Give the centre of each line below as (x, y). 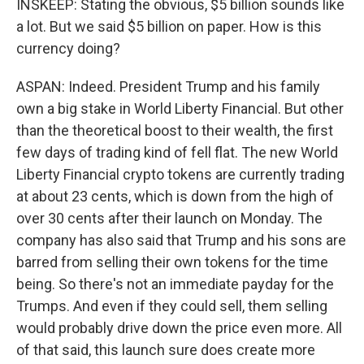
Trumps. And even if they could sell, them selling (172, 306)
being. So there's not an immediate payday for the (175, 284)
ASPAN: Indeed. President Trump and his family (168, 87)
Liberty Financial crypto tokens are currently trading (180, 174)
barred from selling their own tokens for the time (172, 262)
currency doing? (68, 48)
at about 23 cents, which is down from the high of (175, 196)
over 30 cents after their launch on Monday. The (169, 218)
